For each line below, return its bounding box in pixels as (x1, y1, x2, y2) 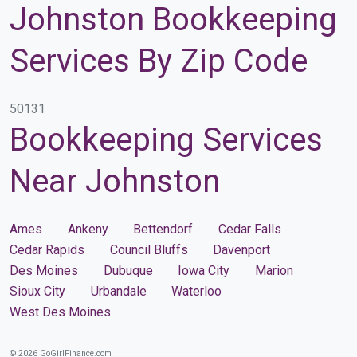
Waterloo (171, 283, 222, 299)
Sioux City (10, 283, 65, 299)
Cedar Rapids (10, 241, 84, 257)
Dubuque (103, 262, 153, 278)
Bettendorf (133, 221, 193, 237)
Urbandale (90, 283, 147, 299)
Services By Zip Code (10, 41, 308, 80)
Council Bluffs (109, 241, 188, 257)
